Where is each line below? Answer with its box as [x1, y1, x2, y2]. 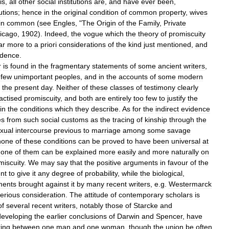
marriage [91, 126, 121, 134]
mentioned [157, 40, 191, 49]
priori [40, 40, 57, 49]
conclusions [69, 212, 107, 220]
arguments [123, 158, 158, 167]
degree [52, 169, 75, 177]
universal [171, 136, 200, 145]
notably [80, 201, 103, 210]
